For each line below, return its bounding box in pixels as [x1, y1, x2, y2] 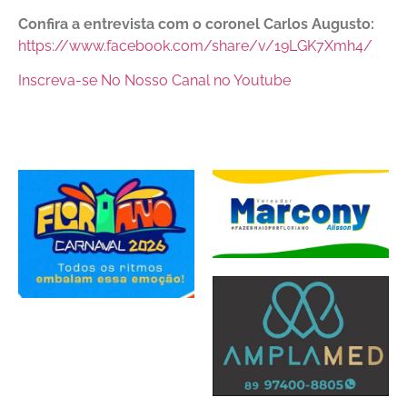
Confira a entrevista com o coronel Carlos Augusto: [18, 15, 374, 34]
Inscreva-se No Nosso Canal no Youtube [18, 72, 291, 90]
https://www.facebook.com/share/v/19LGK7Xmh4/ [18, 37, 372, 55]
